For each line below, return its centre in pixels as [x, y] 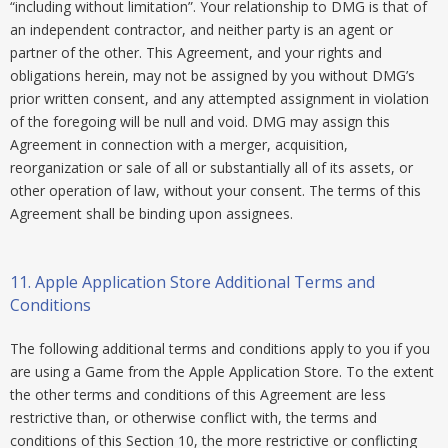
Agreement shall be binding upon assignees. [151, 213]
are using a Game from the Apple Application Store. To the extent [222, 371]
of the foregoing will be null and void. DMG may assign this [200, 121]
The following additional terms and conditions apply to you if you [220, 348]
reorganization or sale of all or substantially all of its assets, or [211, 167]
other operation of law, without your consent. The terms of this [215, 190]
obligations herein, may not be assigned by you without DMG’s [212, 75]
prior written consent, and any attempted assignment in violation [219, 98]
